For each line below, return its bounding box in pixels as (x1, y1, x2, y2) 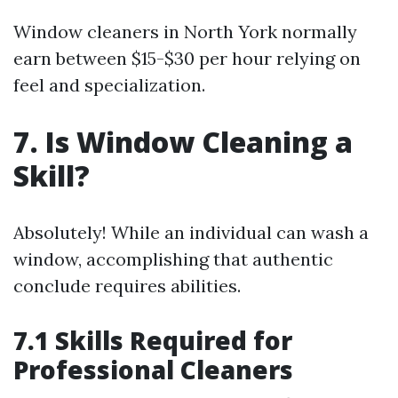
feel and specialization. (13, 74, 205, 96)
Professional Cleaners (13, 353, 293, 386)
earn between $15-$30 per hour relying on (13, 47, 361, 69)
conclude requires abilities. (13, 275, 241, 297)
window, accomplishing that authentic (13, 248, 333, 270)
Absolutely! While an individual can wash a (13, 221, 369, 243)
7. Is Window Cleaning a (13, 123, 353, 161)
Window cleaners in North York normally (13, 20, 357, 43)
